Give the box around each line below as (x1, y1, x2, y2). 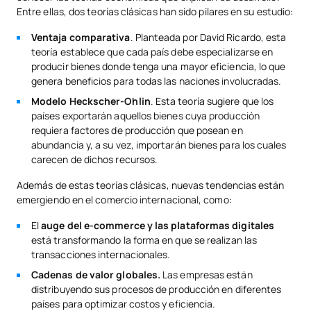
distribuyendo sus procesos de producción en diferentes (31, 283, 282, 296)
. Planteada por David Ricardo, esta (130, 31, 287, 44)
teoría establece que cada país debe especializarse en (31, 45, 274, 59)
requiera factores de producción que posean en (31, 124, 243, 137)
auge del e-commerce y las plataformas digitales (41, 219, 275, 233)
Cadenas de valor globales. (31, 268, 163, 282)
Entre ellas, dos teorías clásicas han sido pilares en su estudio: (17, 5, 294, 19)
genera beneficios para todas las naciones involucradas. (31, 74, 282, 88)
